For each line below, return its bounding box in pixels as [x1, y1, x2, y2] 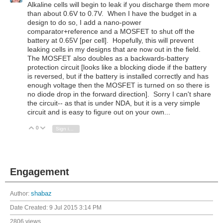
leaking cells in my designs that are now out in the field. [27, 45, 203, 54]
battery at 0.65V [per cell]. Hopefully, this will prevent [27, 36, 194, 45]
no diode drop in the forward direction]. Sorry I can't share [27, 90, 211, 99]
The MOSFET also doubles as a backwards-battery [27, 54, 189, 63]
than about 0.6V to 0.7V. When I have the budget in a [27, 9, 197, 18]
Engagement [10, 166, 69, 178]
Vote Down [50, 125, 76, 131]
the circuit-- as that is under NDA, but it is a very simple [27, 99, 200, 108]
